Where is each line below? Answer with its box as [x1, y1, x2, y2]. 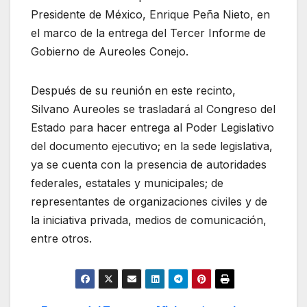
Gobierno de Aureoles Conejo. [31, 45, 188, 59]
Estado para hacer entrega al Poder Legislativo [31, 121, 274, 135]
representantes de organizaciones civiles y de [31, 195, 267, 209]
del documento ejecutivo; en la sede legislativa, [31, 139, 273, 153]
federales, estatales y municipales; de [31, 176, 223, 191]
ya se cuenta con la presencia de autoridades [31, 158, 267, 172]
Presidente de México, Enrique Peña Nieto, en [31, 8, 270, 22]
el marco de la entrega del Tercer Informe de [31, 26, 266, 40]
